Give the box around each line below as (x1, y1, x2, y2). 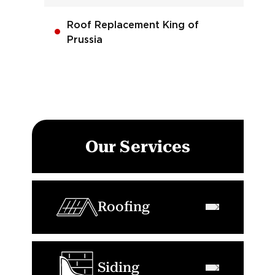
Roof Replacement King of (66, 20, 199, 30)
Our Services (85, 136, 190, 156)
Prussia (66, 34, 103, 45)
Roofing (97, 199, 150, 215)
